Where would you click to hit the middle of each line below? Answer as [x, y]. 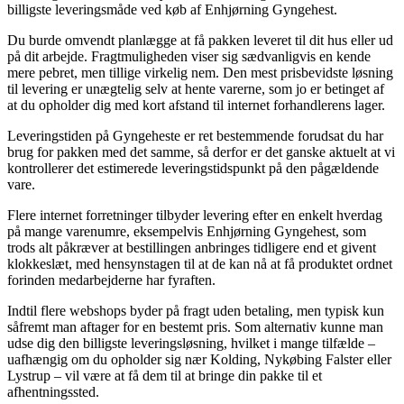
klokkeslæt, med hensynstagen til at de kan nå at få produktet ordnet [200, 263]
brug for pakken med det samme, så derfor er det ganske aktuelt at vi [201, 151]
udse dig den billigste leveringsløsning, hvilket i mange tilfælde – [191, 343]
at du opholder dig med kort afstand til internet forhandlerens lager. [196, 105]
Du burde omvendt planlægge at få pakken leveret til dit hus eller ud [200, 40]
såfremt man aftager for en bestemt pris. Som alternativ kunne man [195, 326]
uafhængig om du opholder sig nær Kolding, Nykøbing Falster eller [199, 359]
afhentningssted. [53, 391]
